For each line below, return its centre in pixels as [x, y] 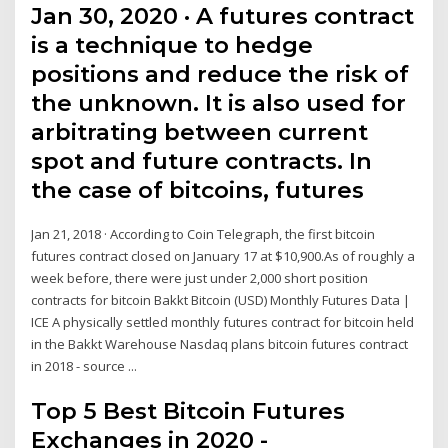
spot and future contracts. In [202, 160]
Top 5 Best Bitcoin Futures [188, 411]
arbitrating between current [200, 131]
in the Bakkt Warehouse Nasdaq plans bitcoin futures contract [220, 343]
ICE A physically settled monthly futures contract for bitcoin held [223, 321]
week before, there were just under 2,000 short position [200, 277]
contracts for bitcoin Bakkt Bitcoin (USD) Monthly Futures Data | [221, 299]
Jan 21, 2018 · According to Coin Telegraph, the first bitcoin [203, 233]
